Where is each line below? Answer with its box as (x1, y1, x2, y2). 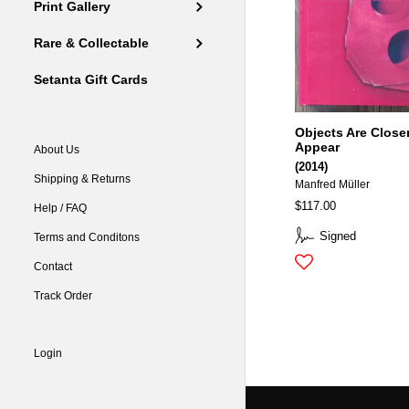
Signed (319, 228, 356, 243)
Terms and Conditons (34, 231, 141, 245)
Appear (294, 140, 340, 154)
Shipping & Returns (34, 173, 131, 186)
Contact (34, 260, 73, 274)
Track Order (34, 289, 93, 303)
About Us (34, 143, 80, 157)
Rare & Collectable (34, 37, 150, 51)
